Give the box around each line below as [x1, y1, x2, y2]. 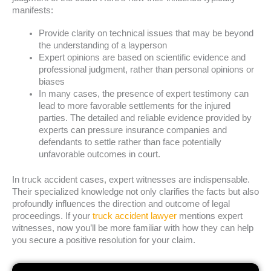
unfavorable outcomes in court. [38, 149, 160, 159]
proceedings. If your [12, 211, 93, 221]
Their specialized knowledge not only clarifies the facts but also [12, 186, 259, 197]
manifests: [12, 5, 53, 15]
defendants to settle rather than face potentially [38, 137, 221, 147]
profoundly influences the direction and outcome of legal [12, 198, 230, 209]
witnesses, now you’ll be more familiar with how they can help [12, 223, 253, 233]
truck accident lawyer [93, 211, 179, 221]
